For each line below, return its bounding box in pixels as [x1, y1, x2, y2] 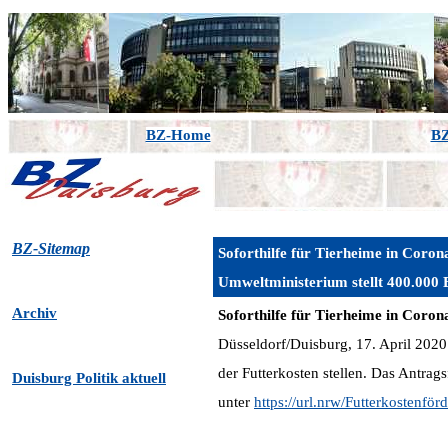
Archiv [12, 305, 57, 321]
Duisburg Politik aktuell [12, 370, 166, 386]
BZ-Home [145, 127, 211, 143]
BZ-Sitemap [12, 240, 90, 257]
